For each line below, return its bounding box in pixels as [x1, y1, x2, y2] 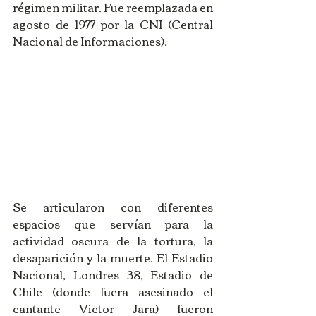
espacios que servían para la [13, 213, 213, 235]
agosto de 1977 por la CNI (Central [13, 13, 213, 35]
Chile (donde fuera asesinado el [13, 281, 213, 303]
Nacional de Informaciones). [13, 30, 167, 51]
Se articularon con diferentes [13, 196, 213, 218]
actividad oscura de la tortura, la [13, 230, 213, 252]
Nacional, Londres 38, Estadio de [13, 264, 213, 286]
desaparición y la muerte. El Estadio [13, 247, 213, 269]
